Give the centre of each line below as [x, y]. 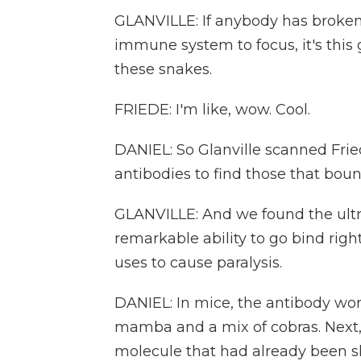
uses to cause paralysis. [198, 263]
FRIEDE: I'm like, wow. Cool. [212, 110]
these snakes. [163, 69]
